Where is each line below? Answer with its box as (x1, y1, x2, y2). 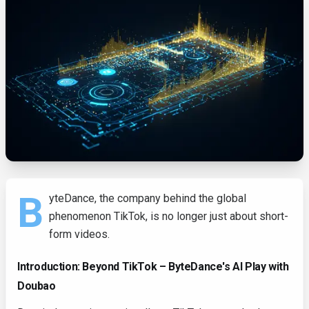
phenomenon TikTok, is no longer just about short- (49, 210, 288, 223)
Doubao (17, 279, 56, 292)
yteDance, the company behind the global (49, 192, 246, 205)
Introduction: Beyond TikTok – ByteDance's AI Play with (17, 260, 289, 273)
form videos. (49, 228, 110, 241)
